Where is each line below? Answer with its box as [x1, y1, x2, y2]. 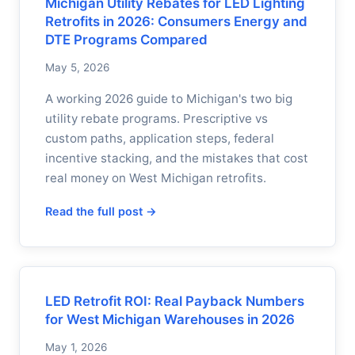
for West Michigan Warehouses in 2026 [45, 311, 295, 327]
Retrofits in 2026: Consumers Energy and [45, 13, 307, 29]
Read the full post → [45, 204, 157, 218]
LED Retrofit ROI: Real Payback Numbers [45, 293, 304, 309]
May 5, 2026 [45, 61, 109, 74]
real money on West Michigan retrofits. [45, 170, 266, 185]
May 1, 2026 [45, 341, 107, 353]
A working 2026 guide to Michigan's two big [45, 91, 292, 106]
